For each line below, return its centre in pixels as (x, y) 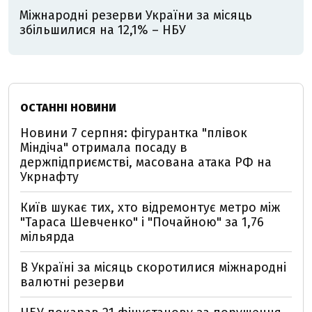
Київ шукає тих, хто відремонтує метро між (150, 208)
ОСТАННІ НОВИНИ (68, 108)
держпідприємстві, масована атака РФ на (146, 162)
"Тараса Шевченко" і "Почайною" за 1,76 (142, 222)
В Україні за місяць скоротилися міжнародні (153, 267)
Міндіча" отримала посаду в (104, 148)
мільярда (47, 237)
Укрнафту (49, 177)
